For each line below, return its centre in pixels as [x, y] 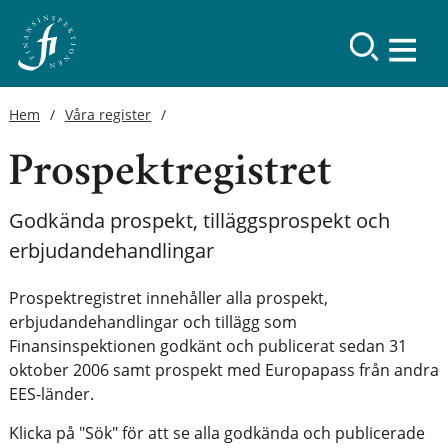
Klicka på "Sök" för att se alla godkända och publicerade [216, 433]
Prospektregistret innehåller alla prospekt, [168, 298]
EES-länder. [53, 394]
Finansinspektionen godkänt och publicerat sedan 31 [207, 346]
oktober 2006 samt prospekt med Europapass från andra [223, 370]
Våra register [108, 114]
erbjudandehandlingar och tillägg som [152, 322]
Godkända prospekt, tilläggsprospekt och [199, 220]
